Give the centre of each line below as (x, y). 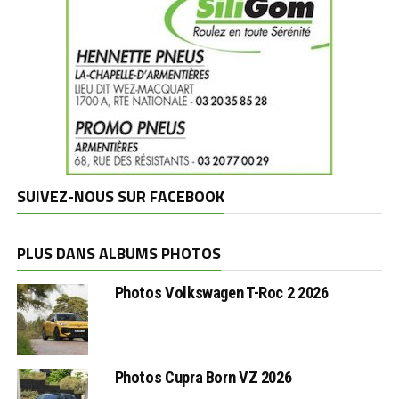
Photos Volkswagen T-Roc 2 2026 (221, 293)
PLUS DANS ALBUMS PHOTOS (118, 254)
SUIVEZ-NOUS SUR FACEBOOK (120, 197)
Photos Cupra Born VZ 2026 (203, 378)
